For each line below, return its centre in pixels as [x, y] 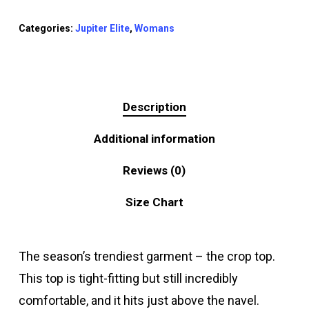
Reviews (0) [154, 170]
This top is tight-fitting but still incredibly [128, 278]
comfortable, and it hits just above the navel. [139, 300]
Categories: [47, 28]
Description [154, 107]
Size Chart [154, 202]
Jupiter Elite [102, 28]
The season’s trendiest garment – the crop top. [147, 256]
